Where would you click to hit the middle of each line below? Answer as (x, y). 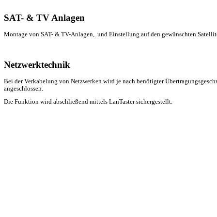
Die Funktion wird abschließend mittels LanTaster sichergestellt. (88, 102)
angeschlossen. (23, 88)
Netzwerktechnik (37, 64)
